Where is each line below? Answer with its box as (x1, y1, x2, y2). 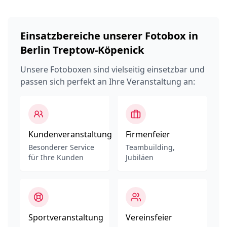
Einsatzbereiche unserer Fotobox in (20, 29, 198, 43)
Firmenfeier (126, 129, 170, 140)
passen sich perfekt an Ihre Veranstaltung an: (20, 76, 195, 87)
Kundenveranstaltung (28, 129, 112, 140)
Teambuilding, (126, 142, 175, 152)
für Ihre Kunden (28, 153, 84, 162)
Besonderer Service (28, 142, 94, 152)
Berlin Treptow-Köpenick (20, 43, 144, 57)
